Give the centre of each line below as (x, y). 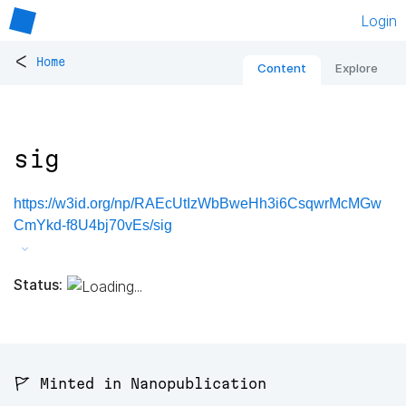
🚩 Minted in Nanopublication (140, 384)
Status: (38, 284)
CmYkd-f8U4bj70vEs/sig (93, 226)
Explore (357, 68)
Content (282, 68)
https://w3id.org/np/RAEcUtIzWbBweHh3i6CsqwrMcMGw (198, 204)
